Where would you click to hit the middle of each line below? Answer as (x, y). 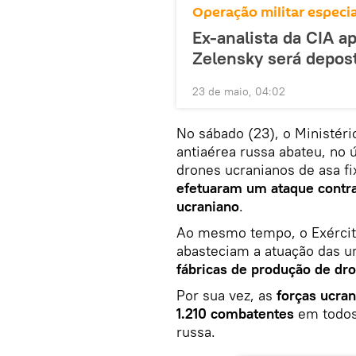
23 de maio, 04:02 (239, 91)
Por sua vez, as (226, 295)
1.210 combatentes (235, 313)
